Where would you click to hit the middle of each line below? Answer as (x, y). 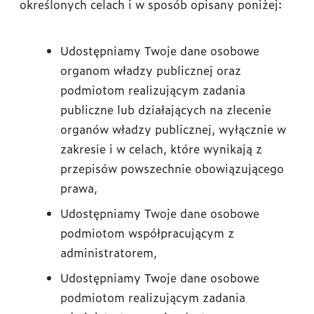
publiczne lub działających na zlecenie (166, 109)
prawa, (79, 188)
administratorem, (109, 252)
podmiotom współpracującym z (147, 233)
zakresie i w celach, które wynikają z (161, 149)
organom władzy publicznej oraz (151, 70)
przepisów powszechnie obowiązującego (172, 168)
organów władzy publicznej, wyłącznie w (173, 129)
